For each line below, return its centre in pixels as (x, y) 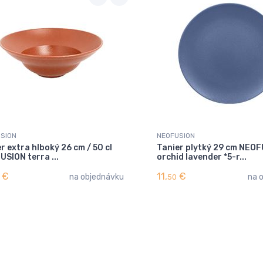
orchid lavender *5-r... (202, 157)
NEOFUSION (176, 135)
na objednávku (97, 177)
